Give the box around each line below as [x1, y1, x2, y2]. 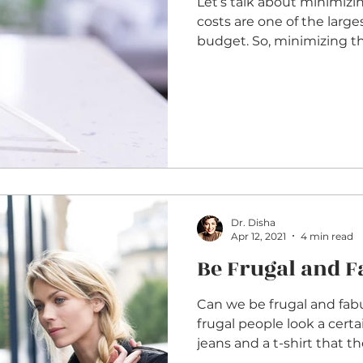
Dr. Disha [231, 216, 275, 228]
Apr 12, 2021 [231, 229, 286, 242]
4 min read [301, 229, 353, 242]
